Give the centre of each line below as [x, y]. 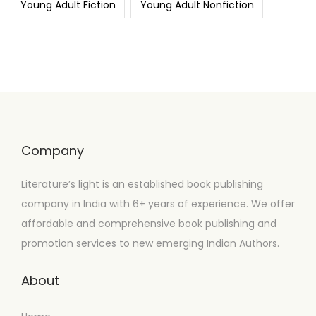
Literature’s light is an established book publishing [142, 184]
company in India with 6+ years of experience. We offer [158, 203]
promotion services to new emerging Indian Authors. [150, 243]
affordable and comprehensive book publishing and [149, 223]
